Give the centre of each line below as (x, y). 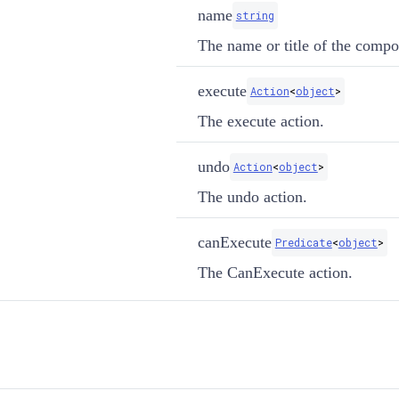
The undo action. (252, 196)
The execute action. (261, 121)
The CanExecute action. (275, 272)
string (255, 15)
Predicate (303, 242)
